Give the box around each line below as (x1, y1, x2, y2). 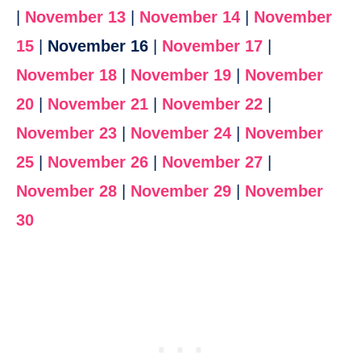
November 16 (48, 37, 148, 56)
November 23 (16, 124, 117, 143)
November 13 (25, 8, 126, 27)
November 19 (131, 66, 231, 85)
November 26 (48, 153, 148, 172)
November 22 (162, 95, 263, 114)
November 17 (162, 37, 263, 56)
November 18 (16, 66, 117, 85)
